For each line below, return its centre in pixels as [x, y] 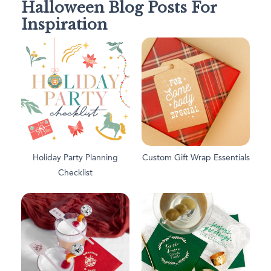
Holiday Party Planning [75, 158]
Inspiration [64, 25]
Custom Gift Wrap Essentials [196, 158]
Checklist [75, 173]
